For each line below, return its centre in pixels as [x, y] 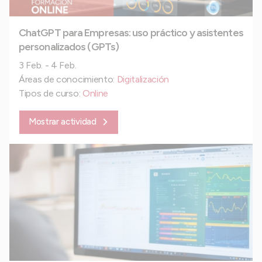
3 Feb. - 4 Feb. [48, 65]
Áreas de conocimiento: [68, 80]
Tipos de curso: [51, 94]
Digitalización [143, 80]
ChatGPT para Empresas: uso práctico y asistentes [131, 33]
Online [95, 94]
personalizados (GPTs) [69, 47]
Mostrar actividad [63, 122]
